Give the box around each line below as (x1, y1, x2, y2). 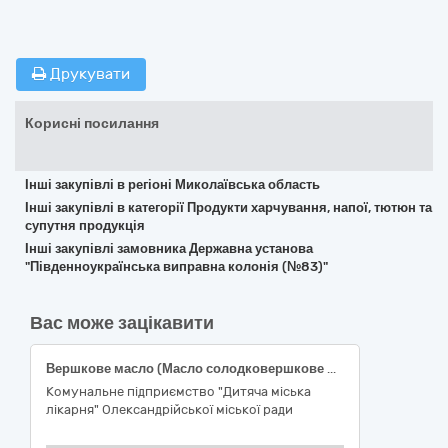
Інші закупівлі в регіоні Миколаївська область (25, 177, 320, 192)
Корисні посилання (25, 115, 159, 132)
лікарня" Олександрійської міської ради (46, 402, 293, 417)
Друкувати (46, 65, 130, 83)
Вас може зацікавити (30, 312, 214, 334)
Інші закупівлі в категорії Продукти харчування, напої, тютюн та (25, 200, 432, 215)
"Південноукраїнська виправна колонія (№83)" (25, 259, 328, 274)
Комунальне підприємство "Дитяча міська (46, 384, 311, 399)
